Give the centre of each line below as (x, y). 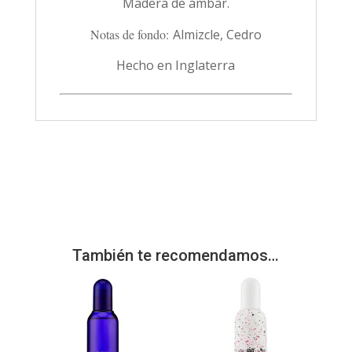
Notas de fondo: (131, 34)
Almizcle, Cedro (217, 34)
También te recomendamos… (176, 255)
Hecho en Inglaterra (176, 65)
